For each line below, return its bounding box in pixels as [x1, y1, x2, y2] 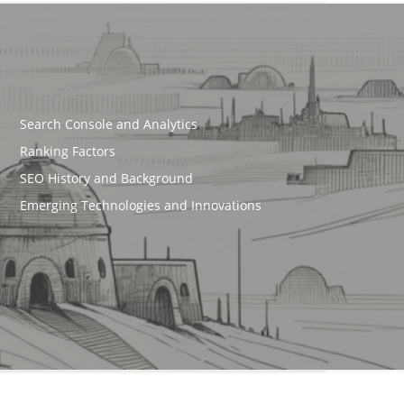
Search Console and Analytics [20, 115, 198, 133]
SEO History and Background [20, 169, 194, 187]
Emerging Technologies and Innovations [20, 196, 262, 214]
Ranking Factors [20, 142, 116, 160]
